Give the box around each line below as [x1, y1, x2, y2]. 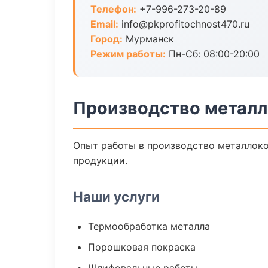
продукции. [73, 154, 127, 166]
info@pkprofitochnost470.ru [118, 18, 249, 30]
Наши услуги [73, 188, 160, 205]
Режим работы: [90, 48, 166, 60]
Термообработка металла [88, 220, 210, 232]
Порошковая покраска [88, 241, 196, 253]
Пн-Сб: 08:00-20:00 [166, 48, 260, 60]
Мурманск [123, 33, 174, 45]
